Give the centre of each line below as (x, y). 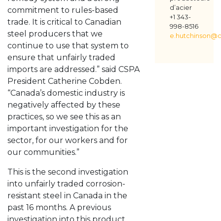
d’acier (181, 8)
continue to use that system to (68, 46)
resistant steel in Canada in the (67, 196)
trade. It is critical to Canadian (64, 22)
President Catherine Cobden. (65, 81)
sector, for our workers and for (68, 140)
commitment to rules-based (63, 10)
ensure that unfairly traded (61, 57)
